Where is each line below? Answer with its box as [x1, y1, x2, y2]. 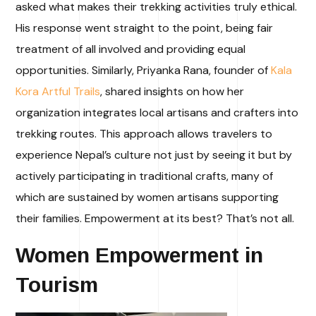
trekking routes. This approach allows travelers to [16, 126, 273, 142]
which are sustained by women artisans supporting [16, 190, 279, 205]
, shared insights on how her [100, 84, 245, 99]
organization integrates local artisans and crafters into [16, 105, 299, 121]
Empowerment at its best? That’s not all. [85, 211, 295, 226]
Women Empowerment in [16, 243, 264, 267]
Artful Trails [42, 84, 101, 99]
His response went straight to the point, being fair [16, 20, 274, 36]
